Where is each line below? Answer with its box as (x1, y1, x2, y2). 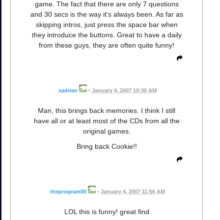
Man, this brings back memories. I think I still (38, 106, 175, 114)
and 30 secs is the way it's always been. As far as (30, 10, 183, 18)
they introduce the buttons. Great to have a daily (31, 30, 182, 39)
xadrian (58, 87, 78, 93)
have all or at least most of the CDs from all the (33, 116, 180, 125)
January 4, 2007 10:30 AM (91, 87, 157, 93)
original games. (82, 127, 131, 135)
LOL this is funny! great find (64, 207, 149, 216)
